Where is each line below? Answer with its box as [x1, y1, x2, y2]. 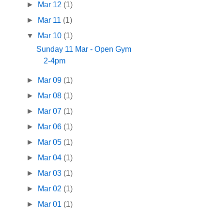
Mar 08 [38, 92, 64, 100]
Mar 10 [38, 31, 64, 40]
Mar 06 [38, 123, 64, 131]
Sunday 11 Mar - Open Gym [36, 45, 132, 54]
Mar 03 [38, 169, 64, 178]
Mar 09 [38, 76, 64, 85]
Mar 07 [38, 107, 64, 116]
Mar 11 [38, 16, 63, 25]
